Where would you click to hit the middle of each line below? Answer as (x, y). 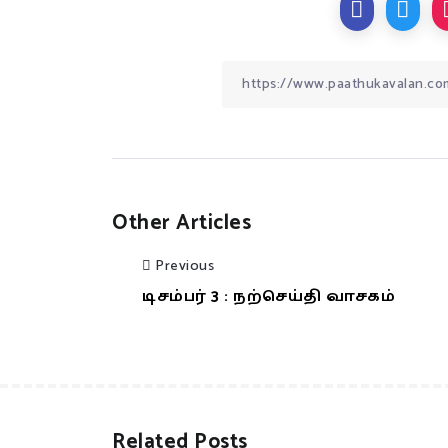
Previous (184, 266)
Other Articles (181, 223)
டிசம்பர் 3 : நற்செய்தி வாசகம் (268, 297)
